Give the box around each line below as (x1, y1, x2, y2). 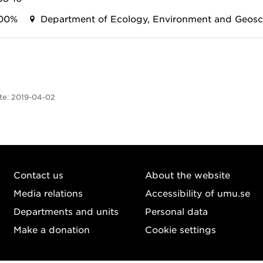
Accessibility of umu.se (144, 187, 250, 198)
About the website (144, 168, 230, 180)
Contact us (13, 168, 63, 180)
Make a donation (13, 223, 90, 235)
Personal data (144, 205, 208, 217)
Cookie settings (144, 223, 216, 235)
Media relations (13, 187, 83, 198)
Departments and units (13, 205, 119, 217)
